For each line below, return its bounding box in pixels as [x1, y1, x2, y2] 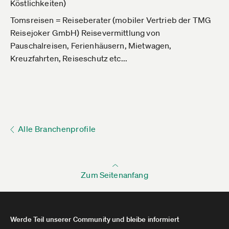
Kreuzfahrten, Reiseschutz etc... [10, 53, 128, 63]
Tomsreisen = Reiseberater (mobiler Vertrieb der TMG [10, 15, 212, 25]
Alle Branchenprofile [18, 124, 96, 134]
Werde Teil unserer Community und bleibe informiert [10, 215, 179, 224]
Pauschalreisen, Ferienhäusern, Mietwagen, [10, 40, 172, 51]
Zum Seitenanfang [81, 170, 148, 180]
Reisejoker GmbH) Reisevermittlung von [10, 28, 160, 38]
